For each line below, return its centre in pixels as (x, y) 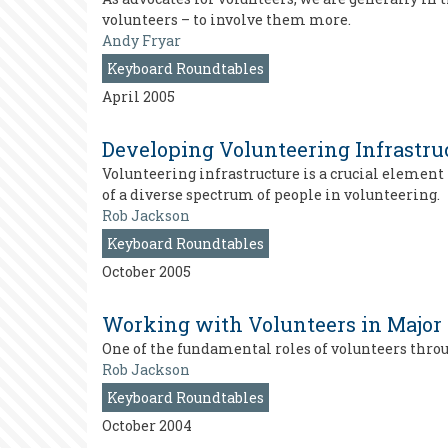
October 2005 (146, 271)
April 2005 (138, 96)
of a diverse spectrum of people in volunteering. (271, 194)
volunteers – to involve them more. (226, 19)
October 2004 (147, 425)
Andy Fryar (141, 40)
